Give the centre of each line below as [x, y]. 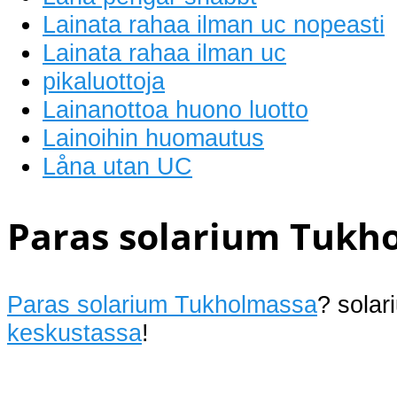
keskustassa [74, 332]
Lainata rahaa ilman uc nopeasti [214, 24]
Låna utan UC [117, 166]
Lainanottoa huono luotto [175, 109]
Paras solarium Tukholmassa [162, 304]
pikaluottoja [104, 81]
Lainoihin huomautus [153, 137]
